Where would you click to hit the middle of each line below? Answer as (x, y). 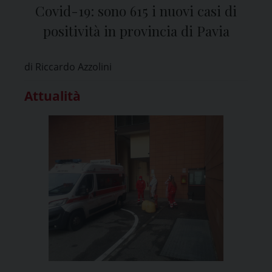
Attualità (53, 96)
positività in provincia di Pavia (136, 31)
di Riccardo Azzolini (68, 66)
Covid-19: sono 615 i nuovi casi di (136, 11)
